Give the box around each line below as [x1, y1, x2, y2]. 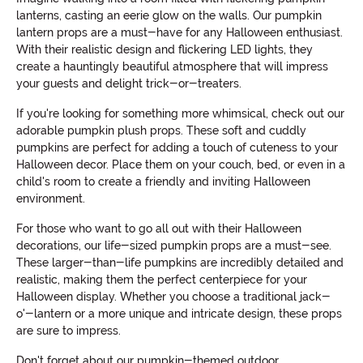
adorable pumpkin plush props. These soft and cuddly [16, 124, 306, 138]
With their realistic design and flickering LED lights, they [16, 43, 313, 57]
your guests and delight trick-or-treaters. [16, 77, 241, 91]
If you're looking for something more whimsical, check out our [16, 107, 344, 121]
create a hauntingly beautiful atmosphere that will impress [16, 60, 328, 74]
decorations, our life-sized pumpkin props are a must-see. [16, 239, 331, 253]
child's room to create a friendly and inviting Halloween [16, 175, 310, 189]
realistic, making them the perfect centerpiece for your [16, 273, 307, 287]
